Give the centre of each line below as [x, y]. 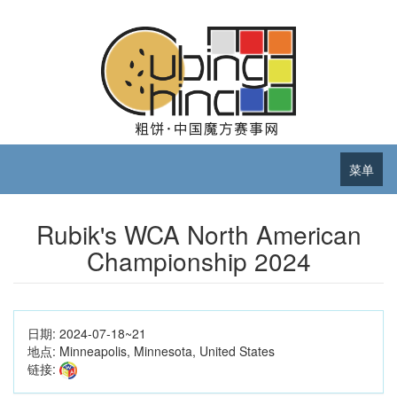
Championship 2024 [198, 260]
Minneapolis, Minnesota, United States [167, 350]
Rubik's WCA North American [198, 234]
